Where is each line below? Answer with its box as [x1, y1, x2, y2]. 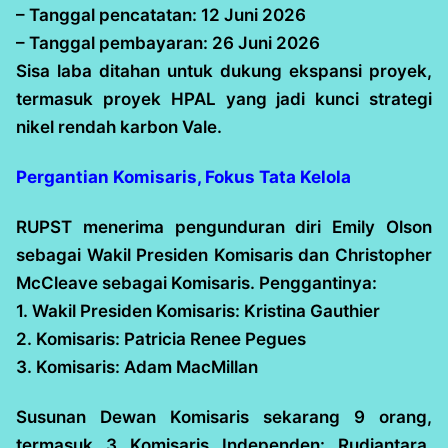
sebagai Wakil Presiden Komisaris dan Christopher [16, 244, 432, 265]
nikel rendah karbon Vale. [16, 116, 222, 137]
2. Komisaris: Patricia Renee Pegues [16, 328, 306, 349]
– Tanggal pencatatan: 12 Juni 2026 [16, 4, 306, 25]
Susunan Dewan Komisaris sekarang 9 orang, [16, 406, 432, 427]
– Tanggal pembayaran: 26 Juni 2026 [16, 32, 320, 53]
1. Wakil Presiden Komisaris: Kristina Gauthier [16, 300, 380, 321]
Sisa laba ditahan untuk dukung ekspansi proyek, [16, 60, 432, 81]
